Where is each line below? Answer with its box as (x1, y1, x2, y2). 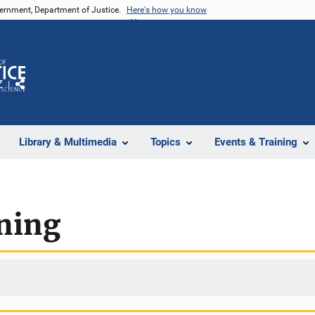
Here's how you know (127, 5, 207, 15)
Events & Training (214, 136, 297, 148)
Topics (150, 136, 181, 148)
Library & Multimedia (19, 136, 117, 148)
